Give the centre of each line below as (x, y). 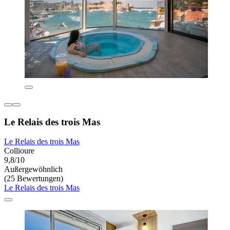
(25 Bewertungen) (34, 179)
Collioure (19, 151)
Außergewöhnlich (33, 169)
